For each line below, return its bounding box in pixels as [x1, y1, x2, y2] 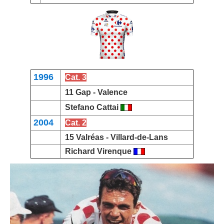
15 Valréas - [65, 132, 110, 141]
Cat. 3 [65, 72, 86, 81]
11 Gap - [65, 87, 97, 96]
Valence [97, 87, 127, 96]
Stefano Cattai [65, 102, 120, 111]
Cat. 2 [65, 118, 86, 127]
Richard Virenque [65, 146, 131, 155]
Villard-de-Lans [110, 132, 168, 141]
